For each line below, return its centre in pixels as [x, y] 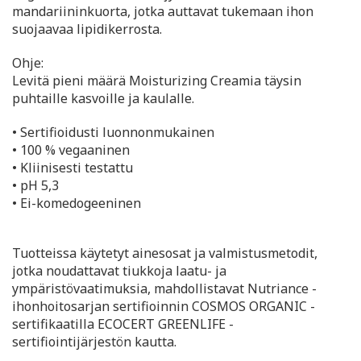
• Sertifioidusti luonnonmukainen [113, 133]
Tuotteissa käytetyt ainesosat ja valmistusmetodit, [165, 253]
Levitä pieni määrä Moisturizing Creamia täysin [157, 81]
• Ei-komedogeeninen [77, 203]
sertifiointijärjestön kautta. [94, 342]
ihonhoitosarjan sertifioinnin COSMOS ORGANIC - [164, 307]
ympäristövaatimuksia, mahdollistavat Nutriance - [164, 289]
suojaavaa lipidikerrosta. [87, 29]
